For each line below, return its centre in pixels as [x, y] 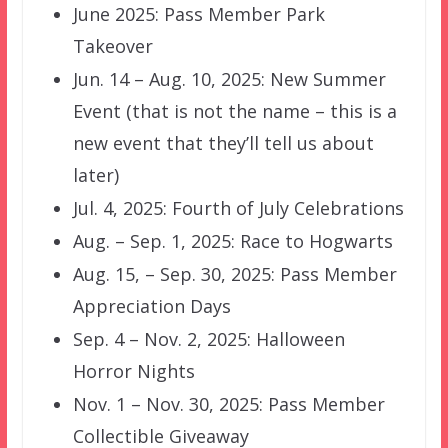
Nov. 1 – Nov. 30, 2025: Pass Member [228, 404]
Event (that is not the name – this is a [234, 111]
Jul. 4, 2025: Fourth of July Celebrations [238, 208]
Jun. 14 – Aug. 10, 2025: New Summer [229, 79]
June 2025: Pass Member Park [198, 14]
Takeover [112, 46]
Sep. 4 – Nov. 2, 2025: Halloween [208, 339]
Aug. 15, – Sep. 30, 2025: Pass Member [234, 274]
